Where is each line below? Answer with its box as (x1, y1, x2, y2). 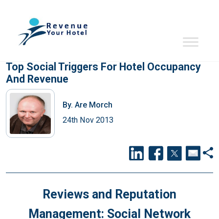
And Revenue (6, 73, 68, 85)
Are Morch (73, 100, 112, 109)
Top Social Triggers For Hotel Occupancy (6, 61, 201, 73)
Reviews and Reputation (43, 187, 176, 201)
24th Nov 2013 (63, 115, 113, 125)
